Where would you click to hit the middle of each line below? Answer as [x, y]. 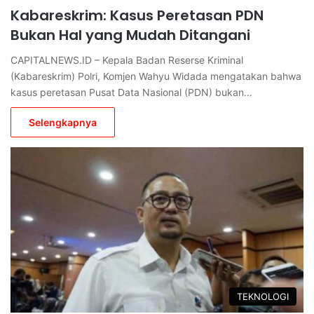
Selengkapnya [63, 122]
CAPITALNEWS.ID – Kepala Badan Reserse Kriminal [127, 60]
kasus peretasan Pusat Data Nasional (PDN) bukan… [131, 92]
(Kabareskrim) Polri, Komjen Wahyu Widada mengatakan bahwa [156, 76]
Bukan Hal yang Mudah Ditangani [130, 35]
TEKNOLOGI [263, 296]
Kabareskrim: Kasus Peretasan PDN [137, 15]
